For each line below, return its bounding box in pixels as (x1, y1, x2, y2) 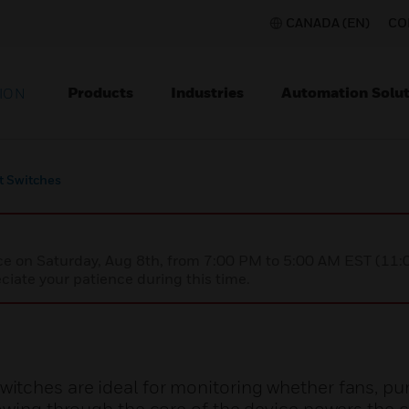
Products (68, 83, 133, 101)
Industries (171, 83, 244, 101)
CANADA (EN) (286, 15, 370, 30)
